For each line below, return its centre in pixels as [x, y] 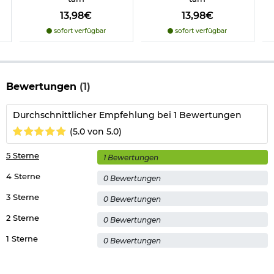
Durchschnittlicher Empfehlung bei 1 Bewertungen [127, 115]
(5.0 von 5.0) [96, 131]
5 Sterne [23, 156]
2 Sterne [23, 218]
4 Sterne [23, 176]
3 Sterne [23, 197]
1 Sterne [22, 239]
